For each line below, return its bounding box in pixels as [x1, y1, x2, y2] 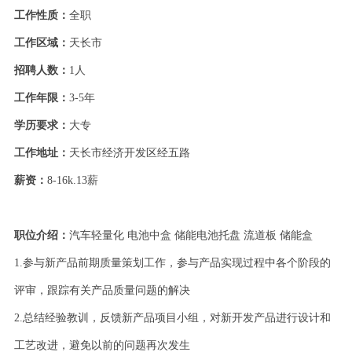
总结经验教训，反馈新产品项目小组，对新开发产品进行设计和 [22, 312, 331, 324]
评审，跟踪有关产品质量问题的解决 [13, 284, 190, 297]
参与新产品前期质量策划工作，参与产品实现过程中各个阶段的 [22, 257, 331, 269]
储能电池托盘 [174, 229, 240, 242]
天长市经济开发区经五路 [68, 147, 190, 159]
